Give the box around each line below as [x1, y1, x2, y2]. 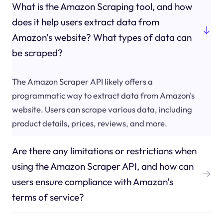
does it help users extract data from [11, 16, 159, 28]
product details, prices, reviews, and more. [11, 117, 167, 128]
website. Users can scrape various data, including [11, 104, 192, 114]
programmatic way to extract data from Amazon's [11, 90, 195, 101]
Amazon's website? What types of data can [11, 31, 192, 44]
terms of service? [11, 191, 84, 203]
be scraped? [11, 47, 63, 59]
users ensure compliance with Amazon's [11, 175, 173, 188]
